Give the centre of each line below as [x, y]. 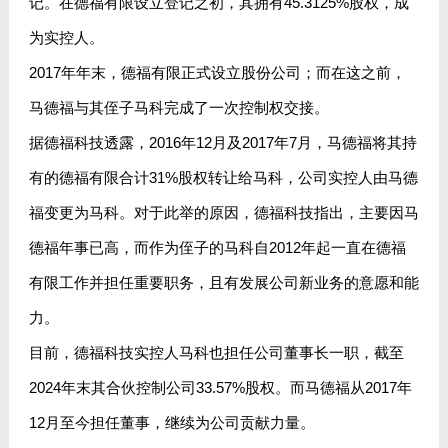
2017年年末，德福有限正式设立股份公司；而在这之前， [217, 73]
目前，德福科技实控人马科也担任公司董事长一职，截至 [216, 353]
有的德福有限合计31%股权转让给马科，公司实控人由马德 [223, 178]
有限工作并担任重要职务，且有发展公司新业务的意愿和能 [223, 283]
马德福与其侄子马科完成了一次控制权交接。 [178, 108]
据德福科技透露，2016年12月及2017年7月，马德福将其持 [222, 143]
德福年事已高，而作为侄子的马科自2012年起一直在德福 [217, 248]
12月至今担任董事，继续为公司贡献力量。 [171, 423]
